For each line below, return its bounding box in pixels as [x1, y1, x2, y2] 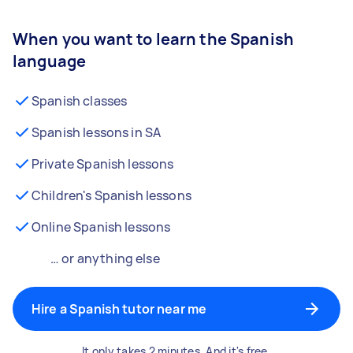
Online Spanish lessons [32, 218, 171, 236]
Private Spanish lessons [32, 155, 174, 173]
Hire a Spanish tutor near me [32, 300, 207, 318]
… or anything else [50, 250, 160, 267]
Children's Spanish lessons [32, 187, 191, 204]
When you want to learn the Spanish [13, 28, 295, 50]
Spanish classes [32, 92, 128, 110]
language [13, 50, 87, 72]
